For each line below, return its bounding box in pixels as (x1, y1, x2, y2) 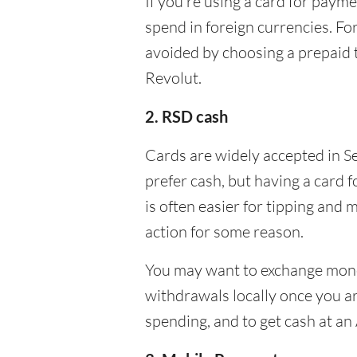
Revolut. (145, 68, 202, 88)
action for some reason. (145, 222, 304, 241)
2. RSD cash (145, 107, 228, 126)
